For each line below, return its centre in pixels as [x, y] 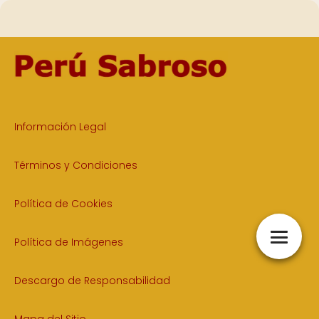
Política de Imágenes [69, 242]
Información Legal [60, 126]
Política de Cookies [63, 203]
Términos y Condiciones [76, 165]
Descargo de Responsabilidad [92, 280]
